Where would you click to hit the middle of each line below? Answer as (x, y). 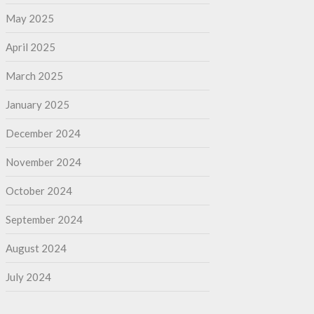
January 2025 (37, 104)
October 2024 (39, 190)
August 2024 (36, 248)
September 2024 (44, 219)
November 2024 (43, 162)
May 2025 (29, 18)
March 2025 (34, 75)
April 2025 (30, 47)
